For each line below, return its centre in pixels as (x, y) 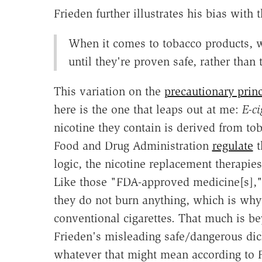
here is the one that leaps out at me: (148, 110)
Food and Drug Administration (133, 146)
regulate (232, 146)
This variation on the (109, 92)
